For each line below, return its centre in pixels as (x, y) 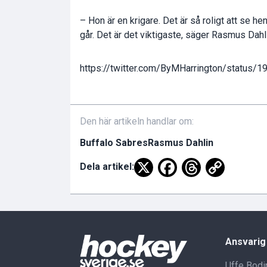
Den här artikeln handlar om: (137, 122)
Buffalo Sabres (114, 143)
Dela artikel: (107, 167)
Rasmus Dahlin (181, 143)
